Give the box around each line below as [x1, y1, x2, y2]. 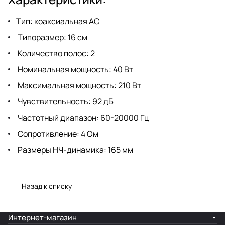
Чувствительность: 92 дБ [16, 95, 114, 107]
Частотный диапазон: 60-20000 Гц [16, 111, 149, 123]
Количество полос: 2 [16, 47, 95, 59]
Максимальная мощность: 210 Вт [16, 79, 141, 91]
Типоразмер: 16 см [16, 31, 87, 43]
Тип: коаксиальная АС [16, 15, 99, 27]
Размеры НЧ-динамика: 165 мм [16, 144, 133, 155]
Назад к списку [22, 181, 72, 191]
